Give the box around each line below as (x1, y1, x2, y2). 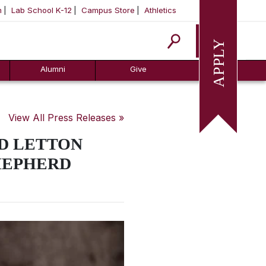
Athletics (144, 5, 176, 15)
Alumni (40, 64, 65, 74)
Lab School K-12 (11, 5, 72, 15)
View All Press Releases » (8, 112, 124, 123)
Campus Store (81, 5, 135, 15)
